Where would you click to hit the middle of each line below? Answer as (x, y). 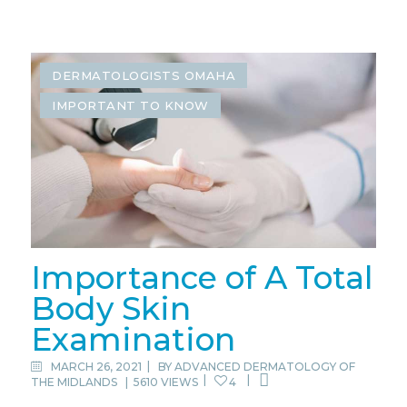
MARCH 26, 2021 (97, 367)
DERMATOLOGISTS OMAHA (144, 75)
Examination (133, 340)
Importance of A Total (202, 278)
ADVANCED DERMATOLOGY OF (265, 367)
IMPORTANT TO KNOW (130, 105)
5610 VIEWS (165, 382)
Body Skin (110, 309)
